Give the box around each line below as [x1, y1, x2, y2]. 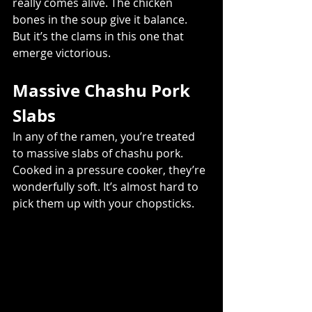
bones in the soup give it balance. [13, 11, 190, 27]
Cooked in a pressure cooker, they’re [13, 162, 208, 178]
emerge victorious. [13, 45, 111, 61]
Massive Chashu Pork [13, 78, 194, 102]
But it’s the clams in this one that [13, 28, 187, 44]
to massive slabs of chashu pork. [13, 145, 186, 161]
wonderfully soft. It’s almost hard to [13, 178, 201, 194]
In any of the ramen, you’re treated [13, 128, 198, 144]
